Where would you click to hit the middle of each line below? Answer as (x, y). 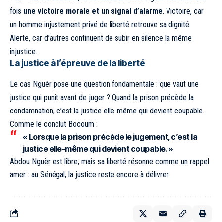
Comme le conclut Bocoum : (54, 124)
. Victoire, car (183, 11)
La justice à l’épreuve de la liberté (78, 64)
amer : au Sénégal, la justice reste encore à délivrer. (90, 174)
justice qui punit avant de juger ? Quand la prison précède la (102, 97)
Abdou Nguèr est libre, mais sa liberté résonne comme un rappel (110, 161)
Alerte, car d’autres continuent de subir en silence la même (101, 38)
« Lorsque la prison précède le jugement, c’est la (110, 137)
